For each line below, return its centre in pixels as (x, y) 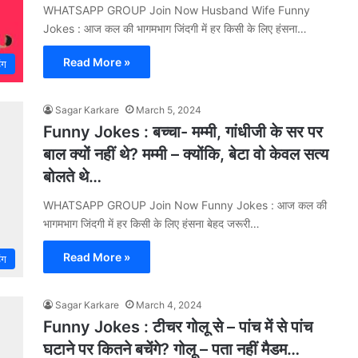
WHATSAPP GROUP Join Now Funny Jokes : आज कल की (185, 205)
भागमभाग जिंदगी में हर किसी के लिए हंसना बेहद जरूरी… (151, 223)
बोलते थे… (72, 177)
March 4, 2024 (169, 305)
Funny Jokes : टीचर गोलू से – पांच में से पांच (178, 327)
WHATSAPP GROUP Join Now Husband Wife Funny (177, 10)
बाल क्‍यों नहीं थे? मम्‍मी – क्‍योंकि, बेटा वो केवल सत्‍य (186, 154)
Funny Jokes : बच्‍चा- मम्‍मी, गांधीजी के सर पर (183, 132)
